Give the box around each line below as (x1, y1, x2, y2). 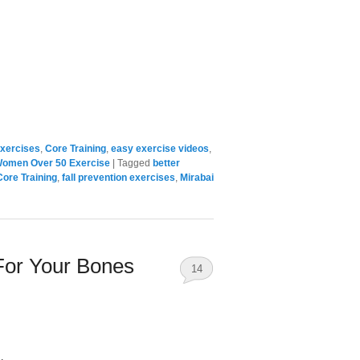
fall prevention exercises (62, 171, 175, 183)
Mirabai (180, 171, 214, 183)
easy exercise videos (111, 142, 209, 154)
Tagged (117, 157, 150, 169)
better (153, 157, 180, 169)
